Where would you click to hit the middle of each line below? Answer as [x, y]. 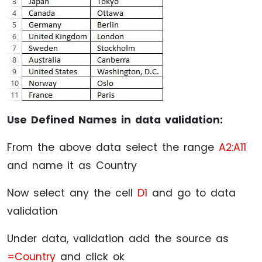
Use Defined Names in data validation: [115, 120]
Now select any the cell [72, 193]
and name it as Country [72, 165]
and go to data [192, 193]
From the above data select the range [113, 147]
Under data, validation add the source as [118, 238]
